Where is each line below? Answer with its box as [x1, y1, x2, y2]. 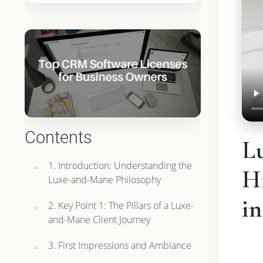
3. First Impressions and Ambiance [48, 238, 192, 252]
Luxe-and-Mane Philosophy [48, 173, 161, 186]
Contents [25, 127, 93, 147]
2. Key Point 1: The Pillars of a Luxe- [48, 198, 194, 212]
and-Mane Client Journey [48, 213, 151, 226]
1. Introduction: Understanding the [48, 159, 193, 172]
